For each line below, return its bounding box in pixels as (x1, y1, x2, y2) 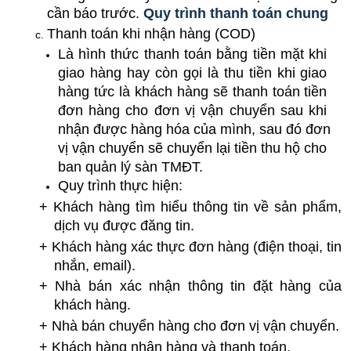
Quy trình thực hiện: (57, 178, 183, 194)
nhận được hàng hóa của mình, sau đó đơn (57, 121, 331, 138)
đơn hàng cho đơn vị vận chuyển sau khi (57, 103, 327, 119)
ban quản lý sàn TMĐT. (57, 159, 203, 175)
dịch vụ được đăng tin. (53, 218, 194, 234)
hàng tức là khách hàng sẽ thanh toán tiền (57, 84, 327, 100)
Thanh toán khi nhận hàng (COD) (47, 25, 255, 42)
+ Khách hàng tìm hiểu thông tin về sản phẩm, (38, 199, 342, 215)
